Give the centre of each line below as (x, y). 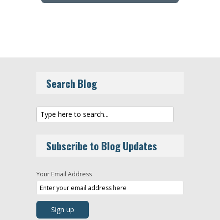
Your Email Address (64, 174)
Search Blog (71, 83)
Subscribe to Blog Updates (102, 146)
